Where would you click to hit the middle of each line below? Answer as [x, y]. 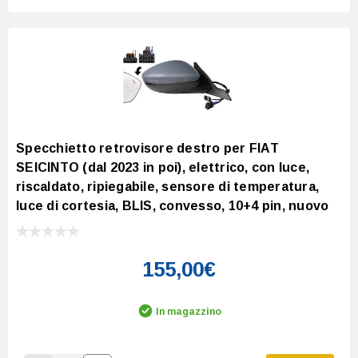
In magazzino [189, 311]
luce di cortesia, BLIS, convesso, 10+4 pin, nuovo [173, 205]
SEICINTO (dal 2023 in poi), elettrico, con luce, [163, 167]
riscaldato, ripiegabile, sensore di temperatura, [167, 186]
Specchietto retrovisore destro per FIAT [147, 148]
